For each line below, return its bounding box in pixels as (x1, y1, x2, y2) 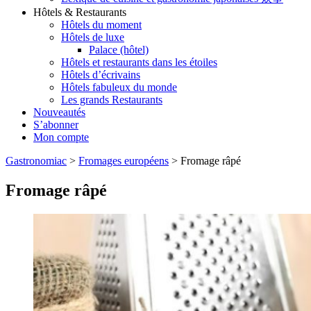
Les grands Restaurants (61, 94, 162, 106)
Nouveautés (33, 106, 85, 119)
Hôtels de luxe (61, 31, 124, 44)
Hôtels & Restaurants (33, 6, 126, 19)
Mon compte (33, 131, 89, 144)
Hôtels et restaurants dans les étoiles (61, 56, 217, 69)
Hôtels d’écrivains (61, 69, 140, 81)
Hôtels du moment (61, 19, 142, 31)
